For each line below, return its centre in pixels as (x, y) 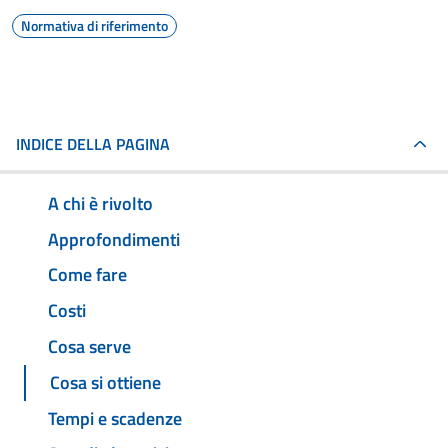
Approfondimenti (114, 239)
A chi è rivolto (100, 203)
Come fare (87, 275)
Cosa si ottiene (105, 382)
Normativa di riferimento (94, 25)
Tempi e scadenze (115, 418)
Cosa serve (89, 347)
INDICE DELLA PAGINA (93, 144)
